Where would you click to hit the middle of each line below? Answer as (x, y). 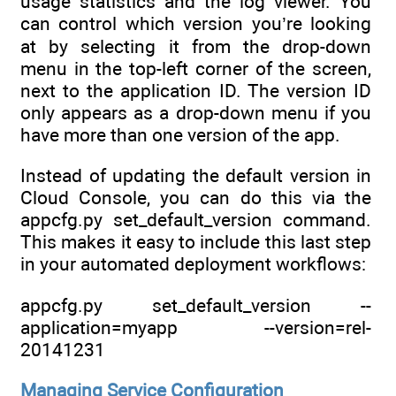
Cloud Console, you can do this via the (196, 198)
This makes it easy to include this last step (196, 242)
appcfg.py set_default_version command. (196, 220)
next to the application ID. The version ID (196, 90)
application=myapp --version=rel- (196, 327)
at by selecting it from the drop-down (196, 46)
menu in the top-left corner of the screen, (196, 68)
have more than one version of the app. (180, 134)
